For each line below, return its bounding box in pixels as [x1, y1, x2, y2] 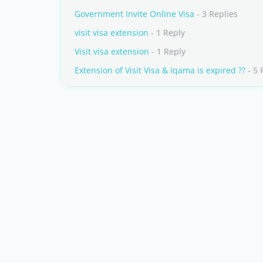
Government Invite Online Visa [75, 8, 194, 19]
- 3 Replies [194, 8, 238, 19]
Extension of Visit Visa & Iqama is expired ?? [75, 65, 245, 76]
